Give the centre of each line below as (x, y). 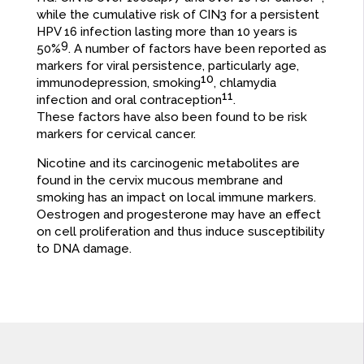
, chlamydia (245, 83)
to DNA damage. (84, 249)
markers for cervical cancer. (116, 134)
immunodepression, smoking (118, 83)
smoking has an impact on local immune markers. (176, 198)
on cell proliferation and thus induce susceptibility (180, 232)
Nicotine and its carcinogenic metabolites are (168, 164)
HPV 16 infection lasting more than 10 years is (167, 32)
